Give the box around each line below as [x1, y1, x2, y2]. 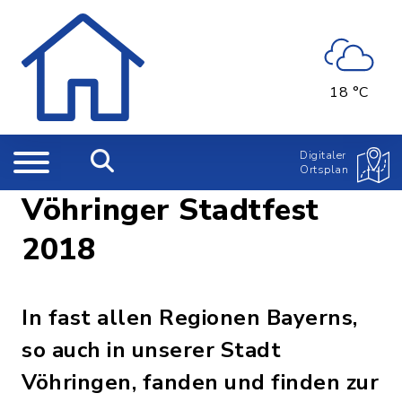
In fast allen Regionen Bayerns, [22, 303, 358, 332]
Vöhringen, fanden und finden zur [22, 368, 379, 397]
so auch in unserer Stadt [22, 336, 281, 364]
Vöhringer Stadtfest [22, 189, 319, 231]
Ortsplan [300, 162, 348, 177]
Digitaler [300, 148, 346, 162]
